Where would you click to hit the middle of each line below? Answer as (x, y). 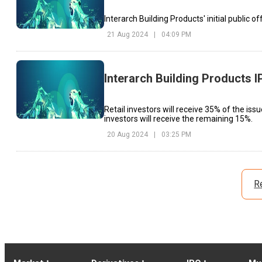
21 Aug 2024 (127, 35)
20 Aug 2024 (127, 134)
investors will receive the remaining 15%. (178, 118)
